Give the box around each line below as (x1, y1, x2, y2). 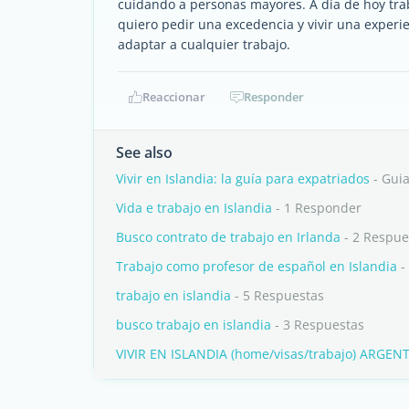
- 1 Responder (272, 199, 362, 216)
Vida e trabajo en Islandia (116, 199, 272, 216)
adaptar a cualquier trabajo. (118, 36, 290, 53)
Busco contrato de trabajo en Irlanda (116, 228, 341, 246)
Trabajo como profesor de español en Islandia (116, 257, 397, 275)
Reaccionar (142, 89, 205, 105)
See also (116, 142, 173, 163)
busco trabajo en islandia (116, 316, 271, 333)
